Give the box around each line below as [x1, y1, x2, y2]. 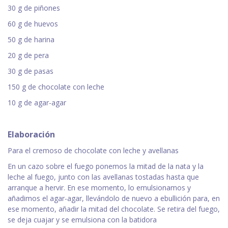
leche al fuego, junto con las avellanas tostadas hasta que [8, 172, 199, 182]
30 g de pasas [8, 66, 53, 76]
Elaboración [8, 129, 55, 140]
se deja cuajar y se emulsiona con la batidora [8, 215, 157, 225]
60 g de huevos [8, 19, 58, 29]
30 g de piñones [8, 3, 60, 13]
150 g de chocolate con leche [8, 82, 104, 92]
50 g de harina [8, 35, 54, 45]
